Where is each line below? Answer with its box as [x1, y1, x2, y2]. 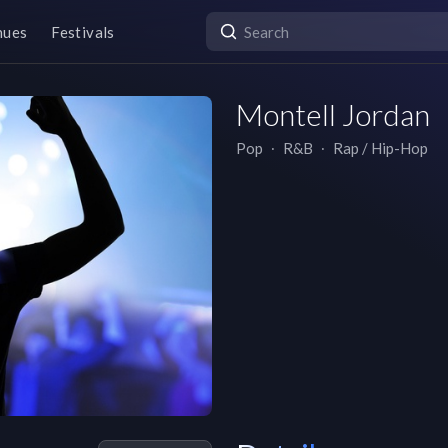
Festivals [51, 22, 115, 41]
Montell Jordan [236, 96, 430, 132]
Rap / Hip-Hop [333, 139, 428, 157]
